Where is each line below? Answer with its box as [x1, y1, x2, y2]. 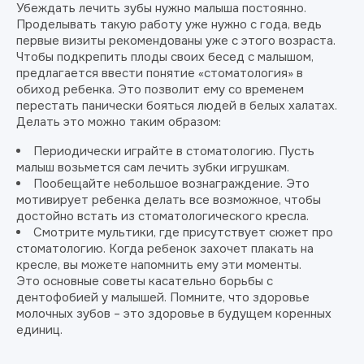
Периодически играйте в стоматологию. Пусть [33, 142, 314, 159]
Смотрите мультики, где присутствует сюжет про [33, 223, 333, 240]
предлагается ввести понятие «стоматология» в [16, 64, 303, 81]
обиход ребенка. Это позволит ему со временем [16, 80, 304, 97]
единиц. [16, 321, 63, 338]
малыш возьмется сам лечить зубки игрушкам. [16, 158, 289, 175]
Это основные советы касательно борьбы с [16, 272, 273, 289]
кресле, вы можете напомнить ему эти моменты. [16, 256, 301, 273]
